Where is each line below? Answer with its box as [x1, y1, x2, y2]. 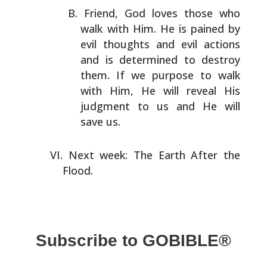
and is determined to [80, 52, 195, 67]
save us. [80, 114, 121, 129]
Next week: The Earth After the [68, 148, 241, 162]
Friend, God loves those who [83, 6, 241, 20]
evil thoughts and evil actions [80, 37, 241, 51]
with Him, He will [80, 83, 179, 98]
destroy [195, 52, 241, 67]
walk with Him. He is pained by [80, 21, 241, 36]
